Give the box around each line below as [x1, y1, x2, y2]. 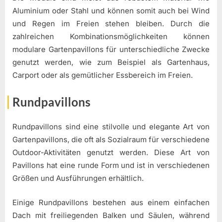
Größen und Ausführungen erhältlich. [12, 173, 144, 183]
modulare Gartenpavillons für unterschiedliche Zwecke [12, 45, 210, 55]
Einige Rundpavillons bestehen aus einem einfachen [12, 197, 210, 207]
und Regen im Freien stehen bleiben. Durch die [12, 19, 210, 29]
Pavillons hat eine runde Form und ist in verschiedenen [12, 161, 210, 170]
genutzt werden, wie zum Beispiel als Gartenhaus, [12, 57, 210, 67]
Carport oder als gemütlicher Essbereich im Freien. [12, 70, 193, 80]
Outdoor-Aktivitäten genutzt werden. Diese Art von [12, 148, 210, 158]
